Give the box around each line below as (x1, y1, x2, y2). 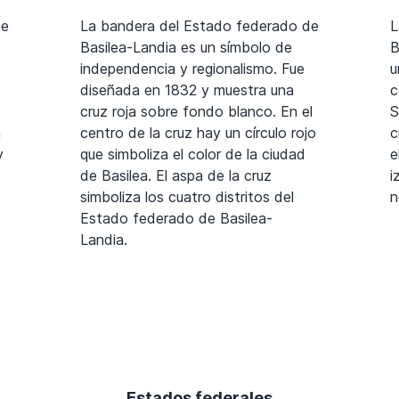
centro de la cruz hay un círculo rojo (80, 123, 316, 142)
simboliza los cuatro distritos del (80, 187, 294, 206)
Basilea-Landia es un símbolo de (80, 37, 292, 56)
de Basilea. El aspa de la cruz (80, 166, 272, 184)
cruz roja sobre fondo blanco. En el (80, 102, 313, 120)
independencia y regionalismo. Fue (80, 59, 305, 77)
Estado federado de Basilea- (80, 208, 273, 227)
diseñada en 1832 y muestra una (80, 80, 294, 99)
